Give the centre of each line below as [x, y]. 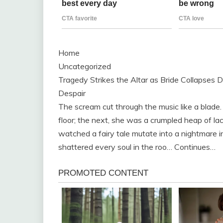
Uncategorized [85, 66]
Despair [72, 93]
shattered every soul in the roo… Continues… [137, 147]
